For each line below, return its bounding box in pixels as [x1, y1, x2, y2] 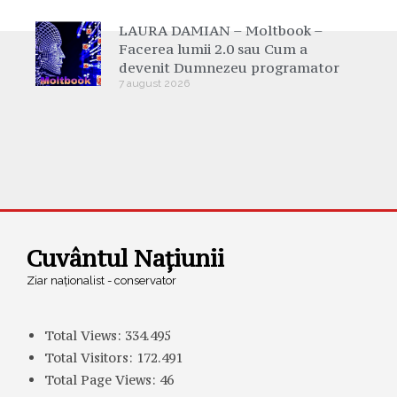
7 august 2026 [118, 76, 190, 90]
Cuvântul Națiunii [27, 243, 224, 273]
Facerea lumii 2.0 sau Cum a [118, 39, 307, 58]
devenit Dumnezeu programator [118, 58, 339, 76]
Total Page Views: [44, 370, 160, 388]
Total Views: [44, 326, 125, 344]
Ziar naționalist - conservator [27, 273, 176, 287]
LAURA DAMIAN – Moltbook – [118, 20, 323, 39]
